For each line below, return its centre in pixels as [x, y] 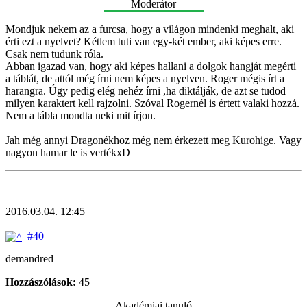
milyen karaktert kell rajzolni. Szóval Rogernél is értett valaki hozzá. [152, 103]
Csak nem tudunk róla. [54, 53]
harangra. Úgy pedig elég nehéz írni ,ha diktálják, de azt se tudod [146, 90]
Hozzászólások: [41, 282]
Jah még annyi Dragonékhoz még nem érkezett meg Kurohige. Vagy [153, 140]
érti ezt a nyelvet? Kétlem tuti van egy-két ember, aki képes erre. [144, 41]
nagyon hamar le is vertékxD [68, 152]
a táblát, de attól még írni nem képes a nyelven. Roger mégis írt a [145, 78]
